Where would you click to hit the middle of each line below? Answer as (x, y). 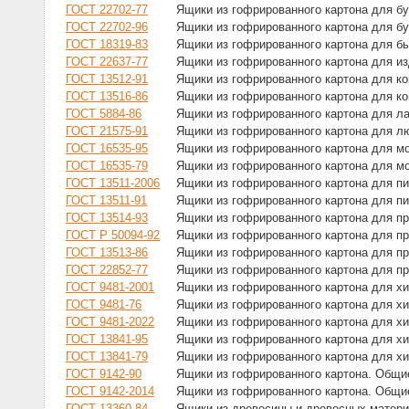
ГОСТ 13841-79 (107, 357)
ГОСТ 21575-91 (107, 131)
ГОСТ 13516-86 (107, 97)
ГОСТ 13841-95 (107, 340)
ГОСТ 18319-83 (107, 45)
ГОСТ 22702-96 (107, 27)
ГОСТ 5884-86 (104, 114)
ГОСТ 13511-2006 (113, 184)
